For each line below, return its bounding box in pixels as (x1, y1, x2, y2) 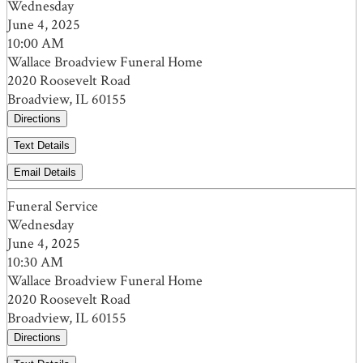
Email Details (14, 166, 76, 179)
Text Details (14, 139, 70, 152)
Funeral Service (7, 197, 98, 216)
